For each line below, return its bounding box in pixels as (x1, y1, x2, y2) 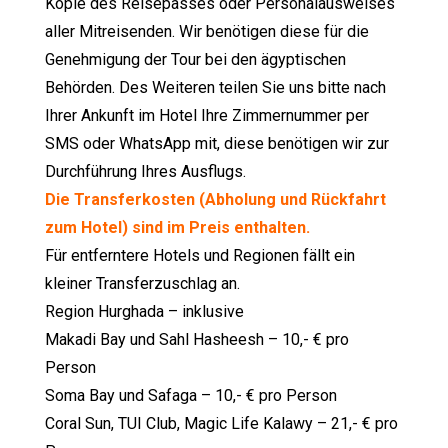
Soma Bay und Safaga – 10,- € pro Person (45, 386, 338, 406)
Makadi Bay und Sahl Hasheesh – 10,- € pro (45, 330, 350, 350)
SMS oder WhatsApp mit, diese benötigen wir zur (45, 134, 390, 154)
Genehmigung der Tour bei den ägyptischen (45, 50, 347, 70)
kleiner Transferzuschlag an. (45, 274, 241, 294)
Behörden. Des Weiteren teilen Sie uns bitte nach (45, 78, 387, 98)
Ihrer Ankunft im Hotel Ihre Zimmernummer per (45, 106, 370, 126)
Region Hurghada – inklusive (45, 302, 245, 322)
